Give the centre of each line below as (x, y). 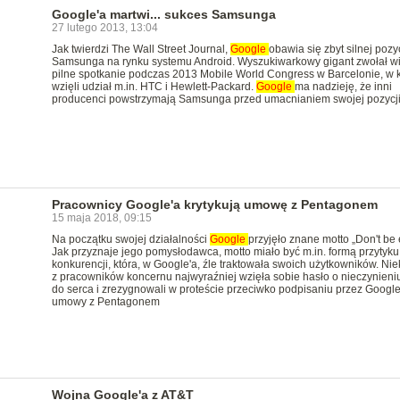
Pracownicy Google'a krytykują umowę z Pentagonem (214, 204)
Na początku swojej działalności (130, 239)
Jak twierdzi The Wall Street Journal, (141, 49)
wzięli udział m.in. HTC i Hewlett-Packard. (154, 87)
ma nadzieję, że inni (343, 87)
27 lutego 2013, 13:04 (104, 28)
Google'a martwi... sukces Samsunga (163, 14)
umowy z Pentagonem (105, 302)
